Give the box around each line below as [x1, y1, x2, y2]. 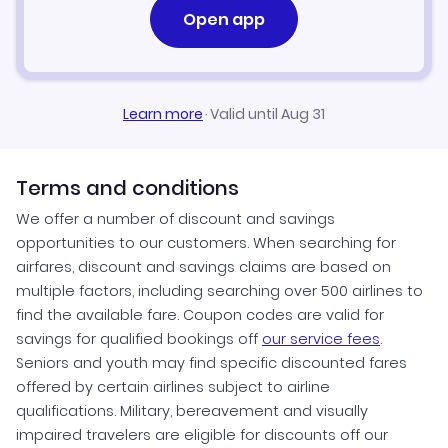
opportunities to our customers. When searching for [16, 233, 396, 254]
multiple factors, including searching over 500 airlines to [16, 281, 423, 302]
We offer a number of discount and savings [16, 209, 335, 230]
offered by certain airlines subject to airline [16, 377, 330, 398]
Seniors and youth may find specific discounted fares [16, 353, 407, 374]
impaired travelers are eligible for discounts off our [16, 425, 388, 446]
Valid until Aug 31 [210, 104, 325, 125]
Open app [183, 7, 265, 31]
